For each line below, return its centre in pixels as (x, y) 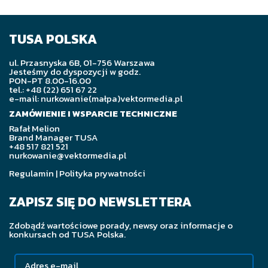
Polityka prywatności (102, 173)
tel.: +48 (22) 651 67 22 (53, 89)
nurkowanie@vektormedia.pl (68, 155)
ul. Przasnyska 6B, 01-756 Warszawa (82, 62)
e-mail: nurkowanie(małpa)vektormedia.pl (96, 98)
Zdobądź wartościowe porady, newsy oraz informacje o (121, 225)
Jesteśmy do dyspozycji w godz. (75, 71)
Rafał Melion (34, 128)
